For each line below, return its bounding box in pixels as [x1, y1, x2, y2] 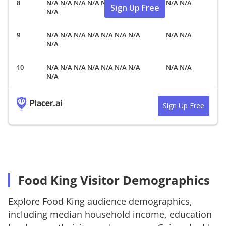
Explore [8, 195, 42, 207]
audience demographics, [85, 195, 192, 207]
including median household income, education [8, 208, 212, 220]
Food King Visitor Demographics [18, 171, 210, 188]
